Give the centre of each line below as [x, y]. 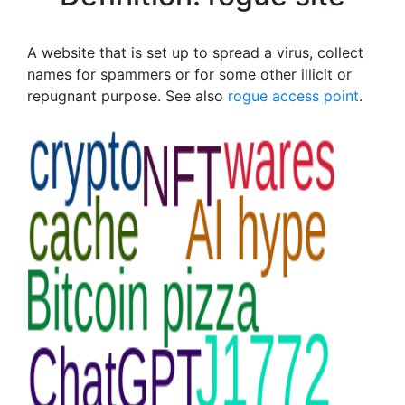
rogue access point [293, 96]
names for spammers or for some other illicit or [189, 74]
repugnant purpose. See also [127, 96]
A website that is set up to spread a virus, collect [195, 52]
